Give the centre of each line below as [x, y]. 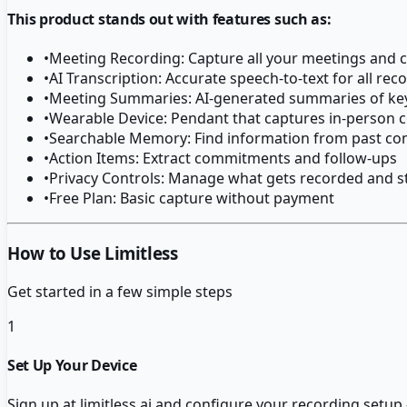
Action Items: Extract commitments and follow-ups [223, 159]
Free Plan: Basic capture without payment [192, 199]
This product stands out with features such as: [169, 20]
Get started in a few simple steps [120, 291]
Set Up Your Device [72, 366]
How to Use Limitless [93, 253]
